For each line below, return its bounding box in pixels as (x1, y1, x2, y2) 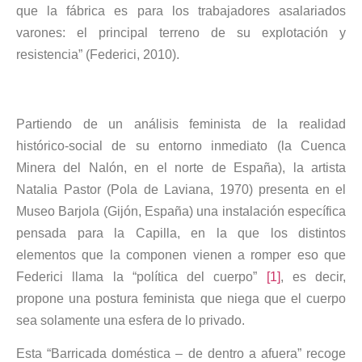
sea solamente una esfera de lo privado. (16, 313, 245, 327)
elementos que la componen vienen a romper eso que (16, 247, 346, 262)
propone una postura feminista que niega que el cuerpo (16, 291, 346, 305)
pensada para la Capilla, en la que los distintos (16, 225, 346, 240)
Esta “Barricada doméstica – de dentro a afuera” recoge (16, 346, 346, 360)
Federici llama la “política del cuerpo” (16, 269, 267, 284)
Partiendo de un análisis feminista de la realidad (16, 116, 346, 131)
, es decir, (280, 269, 346, 284)
